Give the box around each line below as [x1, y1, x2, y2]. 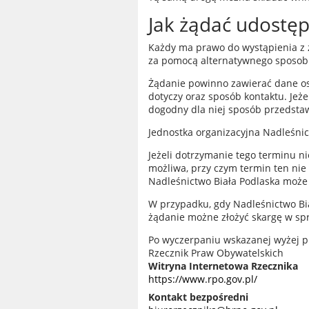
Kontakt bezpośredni [148, 290, 248, 303]
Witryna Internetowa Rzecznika [148, 259, 298, 272]
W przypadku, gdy [148, 197, 233, 210]
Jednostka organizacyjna [148, 126, 263, 139]
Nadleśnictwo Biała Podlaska [148, 175, 280, 188]
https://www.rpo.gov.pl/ [148, 272, 257, 286]
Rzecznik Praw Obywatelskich [148, 246, 283, 259]
